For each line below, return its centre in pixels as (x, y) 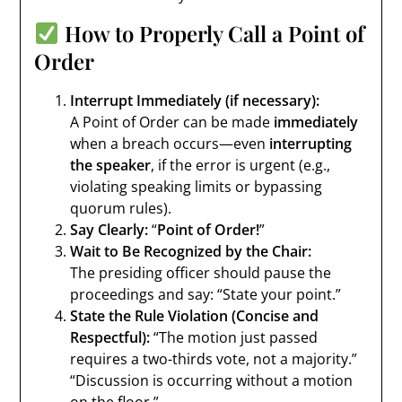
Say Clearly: (109, 230)
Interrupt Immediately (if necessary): (195, 100)
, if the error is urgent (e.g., (241, 165)
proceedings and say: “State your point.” (206, 294)
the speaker (111, 165)
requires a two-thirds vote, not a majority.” (214, 359)
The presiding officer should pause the (201, 273)
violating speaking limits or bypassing (197, 187)
